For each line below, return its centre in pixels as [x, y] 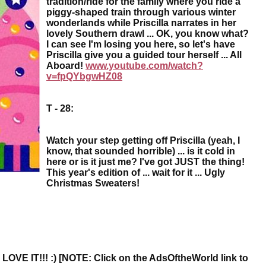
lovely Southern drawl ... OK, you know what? [148, 33]
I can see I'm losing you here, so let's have [141, 44]
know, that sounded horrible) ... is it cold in [141, 151]
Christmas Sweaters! [93, 183]
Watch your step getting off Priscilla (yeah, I [143, 140]
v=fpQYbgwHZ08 [84, 76]
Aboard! [66, 65]
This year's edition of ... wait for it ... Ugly [136, 172]
